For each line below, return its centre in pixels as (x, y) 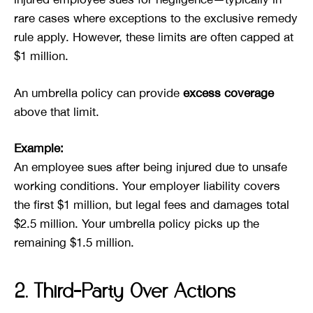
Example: (39, 148)
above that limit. (57, 111)
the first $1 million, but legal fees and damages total (152, 205)
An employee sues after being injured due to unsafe (151, 167)
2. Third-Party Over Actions (125, 292)
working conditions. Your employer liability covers (147, 186)
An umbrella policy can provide (99, 93)
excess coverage (228, 93)
